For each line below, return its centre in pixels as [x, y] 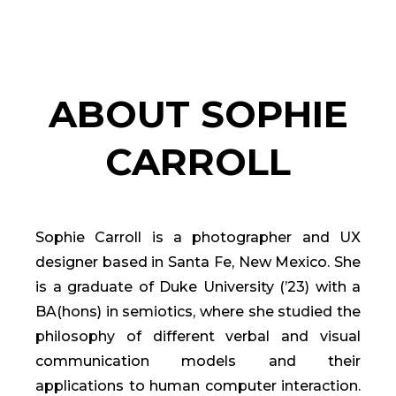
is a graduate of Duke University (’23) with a [198, 286]
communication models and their [198, 361]
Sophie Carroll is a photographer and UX [198, 237]
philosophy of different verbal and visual [198, 336]
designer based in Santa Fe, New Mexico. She [198, 262]
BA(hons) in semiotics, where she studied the [198, 311]
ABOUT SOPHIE [198, 114]
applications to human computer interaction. [198, 385]
